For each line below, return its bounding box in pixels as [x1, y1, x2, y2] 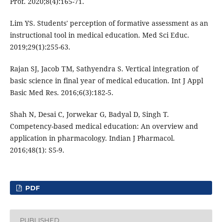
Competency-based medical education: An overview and [9, 121, 198, 131]
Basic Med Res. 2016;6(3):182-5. [9, 87, 113, 97]
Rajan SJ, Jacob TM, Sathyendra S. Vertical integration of [9, 63, 198, 73]
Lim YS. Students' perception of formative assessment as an [9, 18, 208, 28]
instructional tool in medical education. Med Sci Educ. [9, 30, 189, 40]
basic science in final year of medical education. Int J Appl [9, 75, 203, 85]
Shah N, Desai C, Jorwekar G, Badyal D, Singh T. [9, 109, 169, 119]
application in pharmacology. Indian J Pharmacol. [9, 133, 175, 143]
